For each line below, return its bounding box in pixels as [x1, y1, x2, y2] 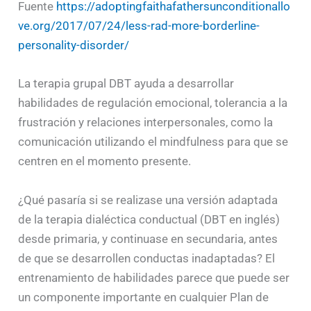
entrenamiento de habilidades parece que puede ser [18, 270, 290, 285]
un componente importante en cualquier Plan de [18, 289, 269, 304]
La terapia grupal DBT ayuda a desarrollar [18, 76, 235, 91]
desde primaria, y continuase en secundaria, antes [18, 231, 278, 246]
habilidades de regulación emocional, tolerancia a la [18, 96, 288, 110]
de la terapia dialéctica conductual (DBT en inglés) [18, 212, 280, 226]
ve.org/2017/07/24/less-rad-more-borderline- [18, 19, 260, 33]
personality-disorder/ [18, 38, 130, 53]
